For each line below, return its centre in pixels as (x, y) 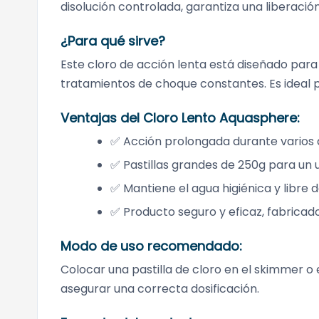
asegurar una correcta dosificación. (160, 289)
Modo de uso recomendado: (151, 246)
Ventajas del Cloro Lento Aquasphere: (180, 118)
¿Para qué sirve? (113, 41)
